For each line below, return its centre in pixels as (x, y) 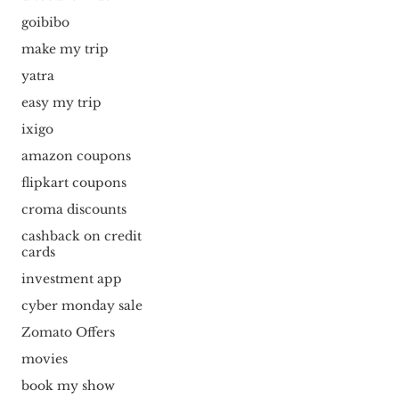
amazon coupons (76, 156)
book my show (68, 386)
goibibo (45, 23)
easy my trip (61, 103)
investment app (71, 279)
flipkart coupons (73, 183)
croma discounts (73, 210)
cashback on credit (81, 236)
